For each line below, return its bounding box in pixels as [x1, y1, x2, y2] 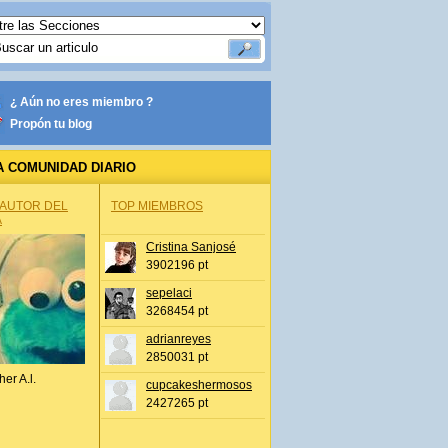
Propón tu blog [10, 117, 92, 131]
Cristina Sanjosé [146, 240, 236, 254]
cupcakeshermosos [146, 378, 252, 392]
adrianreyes [146, 332, 211, 346]
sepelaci [146, 286, 192, 300]
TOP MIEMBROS [111, 199, 203, 213]
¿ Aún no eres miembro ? [10, 95, 153, 109]
